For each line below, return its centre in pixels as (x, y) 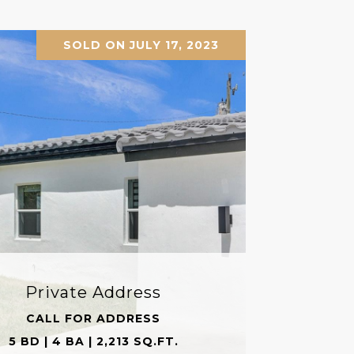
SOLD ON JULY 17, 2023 (141, 45)
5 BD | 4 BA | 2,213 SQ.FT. (93, 341)
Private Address (94, 292)
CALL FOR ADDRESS (94, 318)
